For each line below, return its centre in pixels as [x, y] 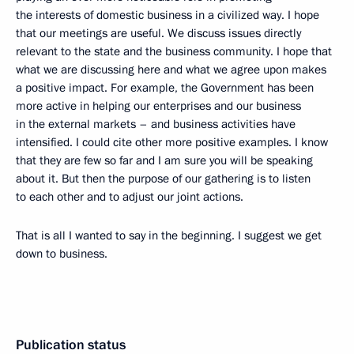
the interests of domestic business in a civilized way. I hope [168, 15]
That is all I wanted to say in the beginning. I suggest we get [169, 235]
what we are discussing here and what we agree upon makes [171, 70]
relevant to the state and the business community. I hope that [174, 51]
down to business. [62, 254]
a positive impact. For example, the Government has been [165, 88]
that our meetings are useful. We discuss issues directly [158, 33]
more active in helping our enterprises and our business [158, 106]
